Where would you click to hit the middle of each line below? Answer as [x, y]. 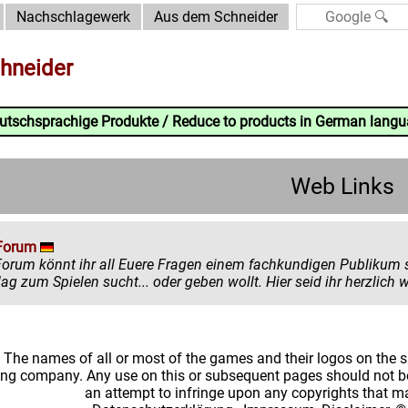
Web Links [342, 186]
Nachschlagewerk [73, 17]
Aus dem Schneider [216, 17]
